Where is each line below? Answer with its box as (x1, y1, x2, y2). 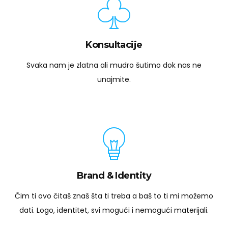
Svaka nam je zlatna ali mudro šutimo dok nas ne (26, 60, 202, 71)
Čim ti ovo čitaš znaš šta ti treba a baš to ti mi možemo (15, 191, 213, 202)
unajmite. (97, 74, 131, 85)
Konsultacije (85, 39, 142, 51)
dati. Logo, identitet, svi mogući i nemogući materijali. (19, 205, 209, 216)
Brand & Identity (76, 170, 152, 182)
